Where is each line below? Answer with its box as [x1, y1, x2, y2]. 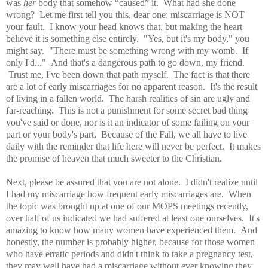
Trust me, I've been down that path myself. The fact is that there [6, 69, 250, 80]
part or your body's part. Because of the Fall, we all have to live [6, 129, 247, 139]
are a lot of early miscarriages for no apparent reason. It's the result [6, 81, 257, 92]
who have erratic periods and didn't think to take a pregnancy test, [6, 248, 253, 259]
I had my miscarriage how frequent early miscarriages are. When [6, 188, 251, 199]
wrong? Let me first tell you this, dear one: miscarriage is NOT [6, 9, 245, 20]
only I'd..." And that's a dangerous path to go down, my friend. [6, 57, 245, 68]
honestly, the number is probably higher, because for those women [6, 236, 255, 247]
